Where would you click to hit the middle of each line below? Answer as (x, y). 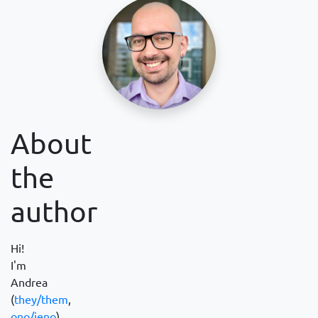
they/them (41, 300)
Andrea (29, 283)
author (54, 212)
